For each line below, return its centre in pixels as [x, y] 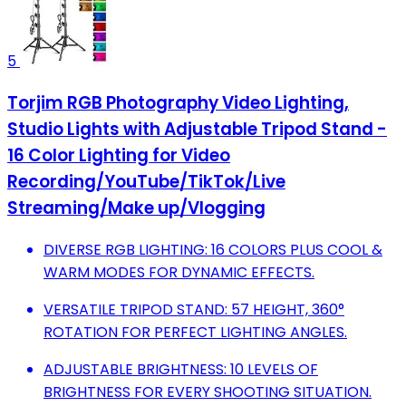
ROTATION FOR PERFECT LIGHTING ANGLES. [195, 332]
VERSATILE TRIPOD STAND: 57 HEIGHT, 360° [194, 309]
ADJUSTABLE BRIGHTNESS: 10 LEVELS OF [181, 369]
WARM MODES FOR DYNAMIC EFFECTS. [179, 272]
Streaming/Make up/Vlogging [136, 208]
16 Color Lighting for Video [119, 155]
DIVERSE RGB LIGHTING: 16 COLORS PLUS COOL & [213, 249]
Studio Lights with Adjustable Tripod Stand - [197, 129]
